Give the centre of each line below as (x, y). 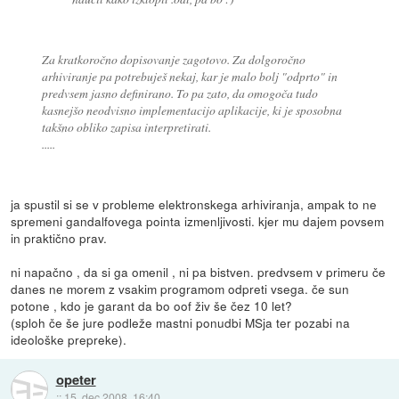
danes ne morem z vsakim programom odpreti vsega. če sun (180, 289)
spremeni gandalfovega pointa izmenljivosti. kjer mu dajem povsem (198, 221)
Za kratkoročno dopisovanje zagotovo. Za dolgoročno (173, 60)
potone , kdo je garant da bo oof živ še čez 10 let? (152, 306)
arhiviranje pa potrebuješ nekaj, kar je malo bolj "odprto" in (189, 77)
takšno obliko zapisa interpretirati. (126, 127)
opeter (76, 380)
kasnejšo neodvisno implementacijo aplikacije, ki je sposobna (191, 110)
